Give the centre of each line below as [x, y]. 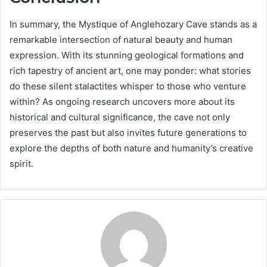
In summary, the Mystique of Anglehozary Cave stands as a [133, 24]
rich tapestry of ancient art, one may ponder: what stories [130, 70]
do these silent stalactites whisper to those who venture [128, 86]
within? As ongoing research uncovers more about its [122, 101]
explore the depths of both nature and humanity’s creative [131, 148]
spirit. [21, 163]
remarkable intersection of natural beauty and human [121, 39]
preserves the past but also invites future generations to [128, 132]
